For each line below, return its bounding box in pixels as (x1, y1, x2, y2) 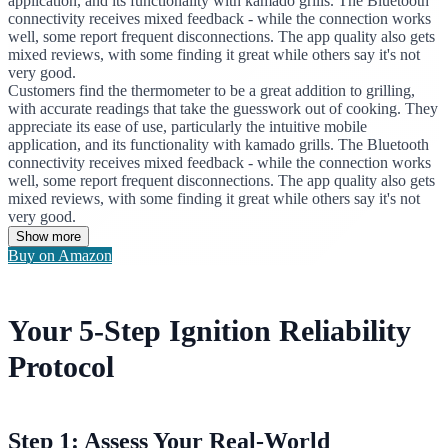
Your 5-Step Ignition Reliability (8, 313, 411, 347)
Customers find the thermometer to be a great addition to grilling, (8, 81, 415, 99)
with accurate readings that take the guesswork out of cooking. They (8, 99, 438, 117)
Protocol (8, 349, 114, 383)
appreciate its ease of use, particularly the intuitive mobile (8, 117, 367, 135)
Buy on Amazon (8, 246, 112, 264)
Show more (16, 228, 81, 244)
